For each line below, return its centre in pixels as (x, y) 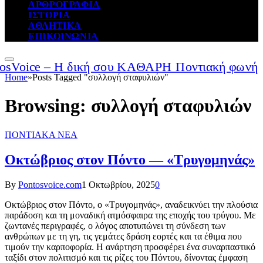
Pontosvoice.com (50, 184)
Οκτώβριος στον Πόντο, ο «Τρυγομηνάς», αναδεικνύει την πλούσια (131, 204)
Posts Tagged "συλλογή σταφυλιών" (100, 77)
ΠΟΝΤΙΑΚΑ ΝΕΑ (41, 134)
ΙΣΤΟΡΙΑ (49, 15)
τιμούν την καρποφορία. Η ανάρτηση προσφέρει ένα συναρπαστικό (130, 247)
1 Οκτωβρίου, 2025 (118, 184)
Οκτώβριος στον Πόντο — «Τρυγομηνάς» (130, 159)
